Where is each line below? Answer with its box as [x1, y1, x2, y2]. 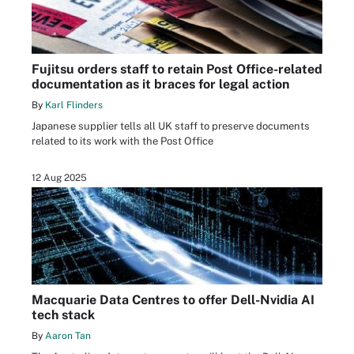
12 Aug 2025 [32, 172, 87, 184]
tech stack [32, 307, 95, 322]
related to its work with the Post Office [32, 135, 213, 148]
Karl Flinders [45, 100, 103, 111]
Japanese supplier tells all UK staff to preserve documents [32, 120, 310, 133]
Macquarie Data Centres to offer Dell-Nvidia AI [32, 292, 314, 307]
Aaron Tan [45, 330, 91, 341]
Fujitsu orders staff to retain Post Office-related [32, 62, 322, 77]
